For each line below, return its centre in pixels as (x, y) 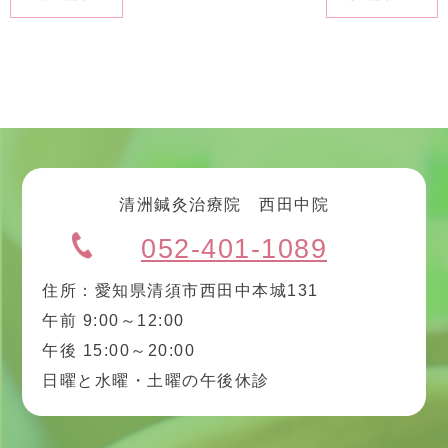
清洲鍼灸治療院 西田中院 (224, 204)
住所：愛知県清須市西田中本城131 (180, 290)
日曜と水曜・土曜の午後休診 (156, 380)
